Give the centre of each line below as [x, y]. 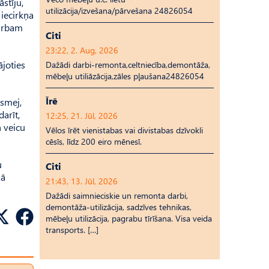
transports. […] [72, 230]
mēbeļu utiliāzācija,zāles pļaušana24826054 [125, 76]
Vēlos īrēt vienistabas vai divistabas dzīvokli [124, 130]
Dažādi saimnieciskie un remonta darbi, [117, 195]
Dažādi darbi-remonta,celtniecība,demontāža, [128, 65]
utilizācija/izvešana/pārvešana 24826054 [119, 11]
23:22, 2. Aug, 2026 [82, 50]
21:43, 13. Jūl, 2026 [82, 181]
